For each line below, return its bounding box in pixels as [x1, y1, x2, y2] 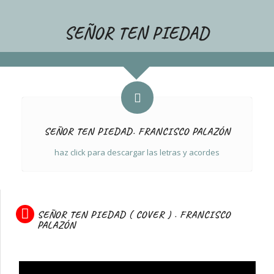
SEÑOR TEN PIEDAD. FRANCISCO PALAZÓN [43, 125, 231, 138]
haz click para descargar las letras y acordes [54, 147, 220, 158]
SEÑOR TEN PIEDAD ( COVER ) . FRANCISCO [37, 208, 231, 221]
